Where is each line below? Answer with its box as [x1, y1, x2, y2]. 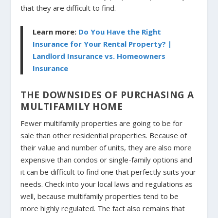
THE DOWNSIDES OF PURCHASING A [20, 88, 194, 101]
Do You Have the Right [78, 26, 162, 36]
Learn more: [33, 26, 79, 36]
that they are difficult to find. [20, 2, 116, 13]
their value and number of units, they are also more [20, 142, 192, 152]
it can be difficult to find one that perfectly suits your [20, 166, 197, 177]
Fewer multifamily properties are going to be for [20, 118, 183, 128]
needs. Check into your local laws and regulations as [20, 179, 193, 189]
